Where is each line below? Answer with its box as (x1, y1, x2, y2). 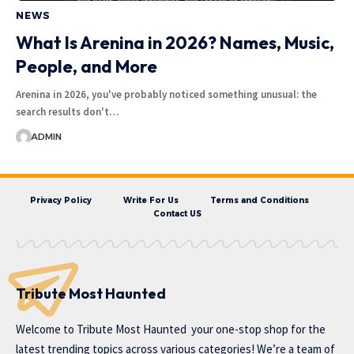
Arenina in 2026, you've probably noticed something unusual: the (16, 87, 317, 101)
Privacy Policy (29, 194, 92, 205)
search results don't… (16, 104, 119, 119)
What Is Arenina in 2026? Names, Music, (16, 31, 334, 54)
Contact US (153, 208, 201, 219)
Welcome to (16, 321, 77, 337)
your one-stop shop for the (186, 321, 326, 337)
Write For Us (122, 194, 179, 205)
